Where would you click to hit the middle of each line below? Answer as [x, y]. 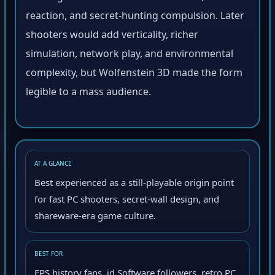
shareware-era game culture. [95, 218]
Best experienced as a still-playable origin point [134, 184]
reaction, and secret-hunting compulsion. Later [135, 18]
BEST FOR [48, 256]
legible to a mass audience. [88, 94]
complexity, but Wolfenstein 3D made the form [134, 75]
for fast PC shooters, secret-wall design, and [127, 201]
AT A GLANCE [53, 165]
